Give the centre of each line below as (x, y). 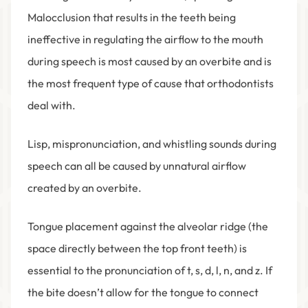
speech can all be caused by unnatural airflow (137, 166)
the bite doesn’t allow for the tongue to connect (143, 293)
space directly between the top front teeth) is (137, 249)
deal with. (52, 106)
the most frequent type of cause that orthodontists (151, 84)
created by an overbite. (85, 188)
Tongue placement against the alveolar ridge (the (148, 227)
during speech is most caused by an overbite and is (150, 62)
